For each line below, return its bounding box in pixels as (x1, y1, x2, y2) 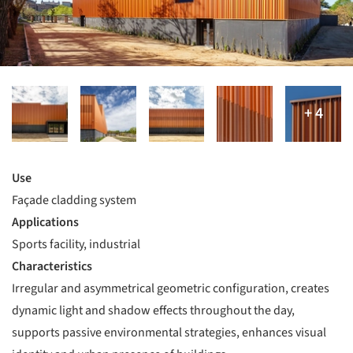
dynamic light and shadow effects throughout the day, (12, 301, 295, 319)
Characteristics (12, 257, 92, 275)
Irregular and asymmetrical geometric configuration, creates (12, 279, 329, 297)
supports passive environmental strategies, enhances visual (12, 323, 326, 341)
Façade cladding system (12, 191, 136, 209)
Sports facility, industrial (12, 235, 140, 253)
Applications (12, 213, 79, 231)
